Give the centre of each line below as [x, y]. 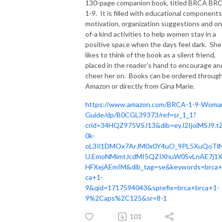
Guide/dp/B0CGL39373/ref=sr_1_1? [141, 114]
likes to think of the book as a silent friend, [150, 55]
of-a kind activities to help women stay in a [151, 34]
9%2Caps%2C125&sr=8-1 [126, 198]
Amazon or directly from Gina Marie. [141, 86]
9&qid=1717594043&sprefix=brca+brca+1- [152, 187]
